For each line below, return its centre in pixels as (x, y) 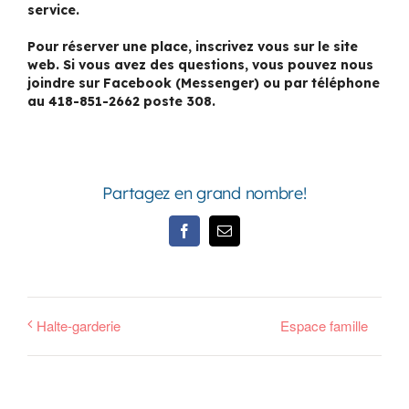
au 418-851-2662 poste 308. (121, 101)
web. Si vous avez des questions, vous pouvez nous (200, 64)
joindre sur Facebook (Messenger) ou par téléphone (204, 83)
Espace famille (324, 325)
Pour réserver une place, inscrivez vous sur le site (193, 46)
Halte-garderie (79, 325)
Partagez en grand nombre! (204, 193)
